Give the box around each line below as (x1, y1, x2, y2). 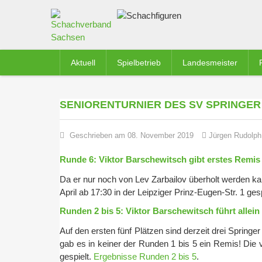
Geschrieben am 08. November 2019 (70, 131, 194, 140)
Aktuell (71, 58, 95, 67)
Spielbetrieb (117, 58, 161, 67)
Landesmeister (182, 58, 237, 67)
